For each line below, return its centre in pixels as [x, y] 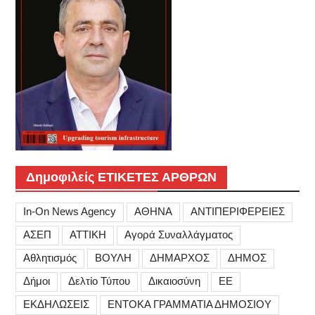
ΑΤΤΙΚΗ [88, 234]
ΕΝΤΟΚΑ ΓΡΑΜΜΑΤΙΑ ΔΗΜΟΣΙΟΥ [189, 304]
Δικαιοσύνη [174, 281]
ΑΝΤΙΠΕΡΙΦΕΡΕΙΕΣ [237, 211]
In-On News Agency [69, 211]
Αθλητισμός [50, 257]
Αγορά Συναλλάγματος [178, 234]
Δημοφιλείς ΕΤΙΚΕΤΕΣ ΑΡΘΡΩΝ [121, 177]
